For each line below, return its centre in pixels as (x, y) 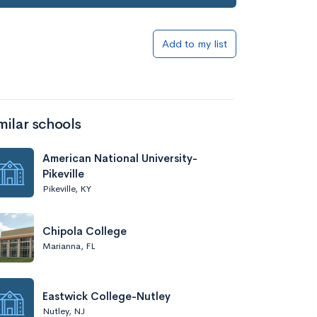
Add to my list (195, 44)
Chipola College (85, 231)
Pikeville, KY (67, 188)
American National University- (120, 158)
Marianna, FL (69, 246)
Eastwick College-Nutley (106, 296)
